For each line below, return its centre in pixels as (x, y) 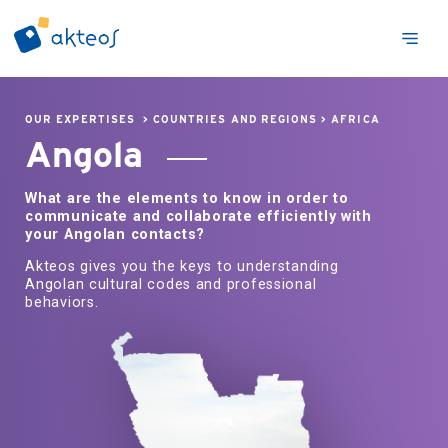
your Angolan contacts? (115, 234)
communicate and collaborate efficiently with (198, 216)
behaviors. (62, 303)
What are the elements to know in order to (187, 198)
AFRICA (355, 120)
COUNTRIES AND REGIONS (235, 120)
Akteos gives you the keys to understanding (182, 267)
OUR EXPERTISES (80, 120)
